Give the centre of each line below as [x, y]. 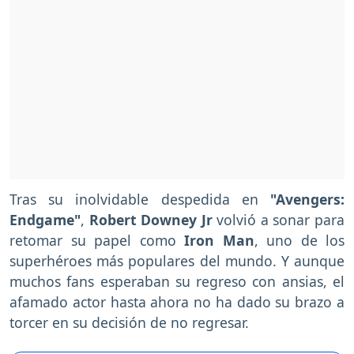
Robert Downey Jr [151, 220]
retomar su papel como [97, 241]
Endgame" [45, 220]
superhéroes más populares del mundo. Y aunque [177, 261]
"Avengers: [301, 200]
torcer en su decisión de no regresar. [129, 323]
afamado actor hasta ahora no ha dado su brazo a [177, 302]
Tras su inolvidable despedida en [134, 200]
